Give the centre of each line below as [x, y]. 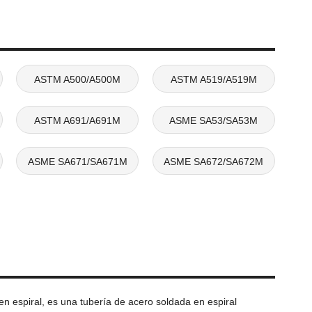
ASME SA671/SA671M [77, 161]
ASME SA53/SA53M [214, 120]
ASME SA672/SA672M [214, 161]
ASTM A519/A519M [213, 79]
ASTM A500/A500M [78, 79]
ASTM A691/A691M [78, 120]
